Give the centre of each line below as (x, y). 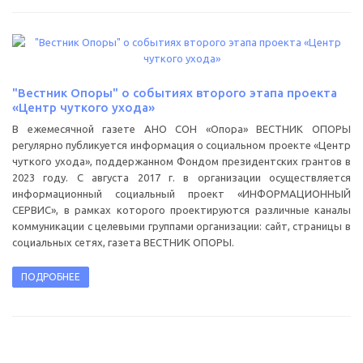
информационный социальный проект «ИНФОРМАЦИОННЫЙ (181, 194)
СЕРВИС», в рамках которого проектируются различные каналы (181, 210)
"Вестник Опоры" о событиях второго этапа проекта (175, 93)
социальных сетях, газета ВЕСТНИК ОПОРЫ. (123, 243)
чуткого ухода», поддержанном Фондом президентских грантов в (181, 162)
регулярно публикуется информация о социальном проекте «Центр (181, 145)
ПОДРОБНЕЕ (51, 277)
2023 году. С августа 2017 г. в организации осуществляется (181, 178)
